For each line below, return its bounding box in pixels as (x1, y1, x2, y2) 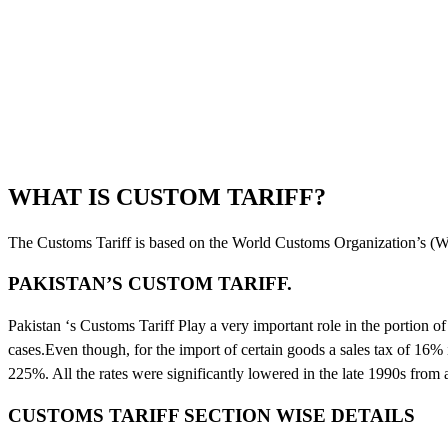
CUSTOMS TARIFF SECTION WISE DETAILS (8, 404, 415, 426)
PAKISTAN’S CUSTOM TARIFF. (8, 273, 292, 295)
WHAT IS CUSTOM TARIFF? (8, 183, 326, 210)
